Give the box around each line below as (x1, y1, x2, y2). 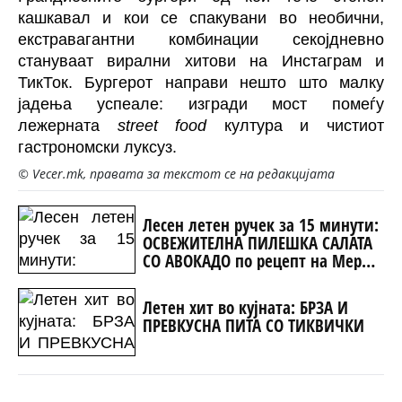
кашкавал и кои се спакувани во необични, (18, 8, 384, 27)
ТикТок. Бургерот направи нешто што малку (18, 73, 384, 92)
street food (117, 116, 207, 135)
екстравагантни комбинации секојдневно (18, 30, 384, 48)
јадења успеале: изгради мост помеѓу (18, 94, 384, 113)
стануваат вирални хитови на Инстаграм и (18, 51, 384, 70)
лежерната (18, 116, 118, 135)
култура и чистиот (206, 116, 385, 135)
